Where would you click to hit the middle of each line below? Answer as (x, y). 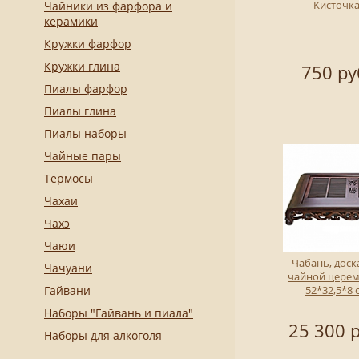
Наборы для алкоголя (103, 335)
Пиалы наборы (85, 133)
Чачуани (68, 268)
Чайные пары (83, 155)
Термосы (69, 178)
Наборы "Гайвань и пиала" (119, 313)
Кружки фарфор (88, 43)
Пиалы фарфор (86, 88)
